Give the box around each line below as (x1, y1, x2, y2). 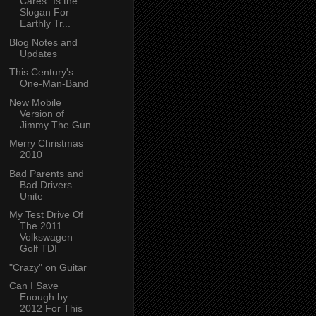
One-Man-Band (19, 78, 89, 90)
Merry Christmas (8, 138, 83, 150)
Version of (19, 107, 64, 119)
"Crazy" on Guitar (8, 261, 87, 273)
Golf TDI (19, 243, 57, 255)
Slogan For (19, 6, 69, 18)
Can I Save (8, 280, 59, 292)
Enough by (19, 291, 68, 303)
